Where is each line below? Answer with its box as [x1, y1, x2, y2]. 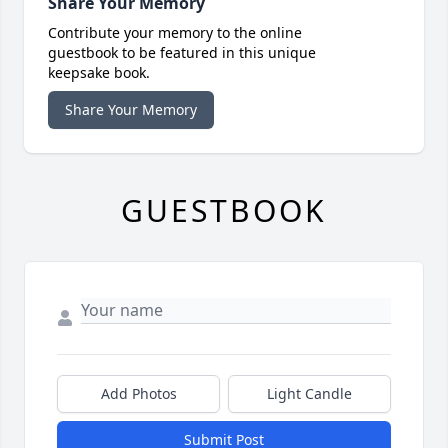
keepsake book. [48, 63, 150, 83]
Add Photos [100, 384, 177, 404]
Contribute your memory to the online [48, 23, 302, 43]
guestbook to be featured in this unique [48, 43, 316, 63]
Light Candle [267, 384, 352, 404]
